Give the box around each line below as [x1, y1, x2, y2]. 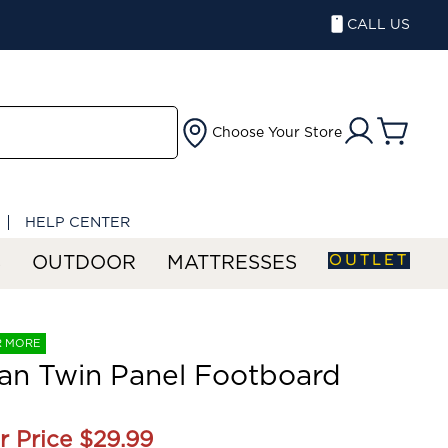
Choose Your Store [212, 125, 342, 140]
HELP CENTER [25, 214, 130, 230]
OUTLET [329, 252, 409, 268]
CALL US [347, 18, 410, 32]
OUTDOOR [32, 253, 136, 273]
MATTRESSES [167, 253, 297, 273]
